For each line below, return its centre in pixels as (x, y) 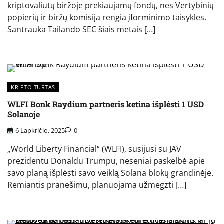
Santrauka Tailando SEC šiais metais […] (81, 30)
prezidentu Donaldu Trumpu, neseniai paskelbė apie (106, 161)
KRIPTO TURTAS (33, 87)
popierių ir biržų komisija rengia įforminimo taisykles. (107, 18)
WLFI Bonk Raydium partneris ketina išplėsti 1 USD (106, 104)
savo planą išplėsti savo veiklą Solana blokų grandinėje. (110, 173)
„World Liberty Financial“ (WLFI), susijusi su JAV (94, 149)
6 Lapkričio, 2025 (40, 131)
